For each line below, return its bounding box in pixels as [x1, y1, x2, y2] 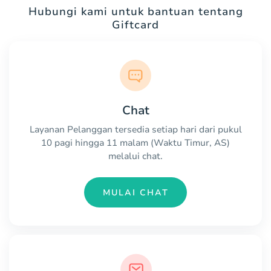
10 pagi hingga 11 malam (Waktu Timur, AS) [41, 137, 230, 149]
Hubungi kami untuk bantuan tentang [28, 4, 243, 19]
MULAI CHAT [102, 186, 169, 198]
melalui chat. [108, 150, 163, 163]
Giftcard [112, 18, 159, 33]
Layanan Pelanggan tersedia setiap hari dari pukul [29, 123, 242, 136]
